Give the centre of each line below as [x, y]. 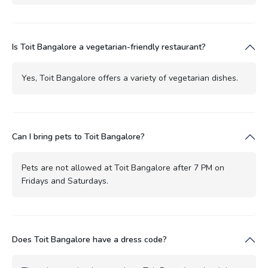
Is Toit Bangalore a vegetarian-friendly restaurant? [109, 47]
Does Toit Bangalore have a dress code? [89, 239]
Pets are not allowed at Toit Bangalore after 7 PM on [123, 167]
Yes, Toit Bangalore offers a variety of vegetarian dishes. [130, 78]
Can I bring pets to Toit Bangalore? [78, 136]
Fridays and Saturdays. [65, 181]
